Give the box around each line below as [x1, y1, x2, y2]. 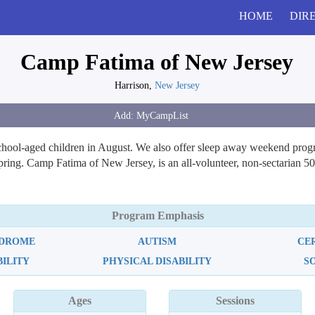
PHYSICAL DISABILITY [103, 255, 212, 266]
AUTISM [138, 236, 177, 247]
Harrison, [114, 79, 155, 91]
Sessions [215, 295, 255, 307]
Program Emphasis [111, 210, 204, 221]
